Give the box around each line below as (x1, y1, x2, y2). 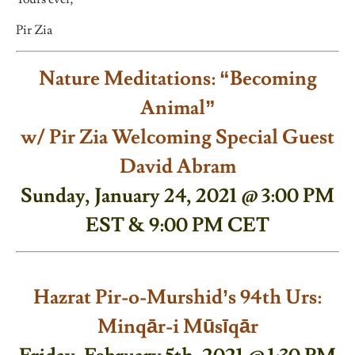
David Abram (119, 153, 236, 180)
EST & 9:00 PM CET (86, 212, 269, 239)
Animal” (139, 94, 216, 121)
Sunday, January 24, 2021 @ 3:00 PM (21, 182, 334, 209)
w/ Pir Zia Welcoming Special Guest (21, 124, 334, 151)
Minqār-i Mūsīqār (97, 314, 258, 341)
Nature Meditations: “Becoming (38, 65, 317, 92)
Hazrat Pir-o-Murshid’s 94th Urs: (33, 284, 322, 311)
